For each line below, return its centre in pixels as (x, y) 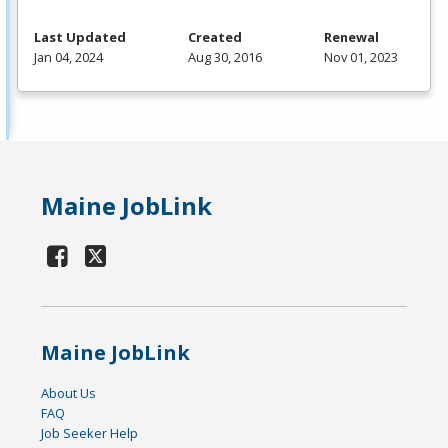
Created (215, 37)
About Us (69, 393)
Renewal (351, 37)
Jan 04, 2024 (68, 57)
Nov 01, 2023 (361, 57)
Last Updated (80, 37)
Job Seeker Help (90, 433)
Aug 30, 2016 (225, 57)
